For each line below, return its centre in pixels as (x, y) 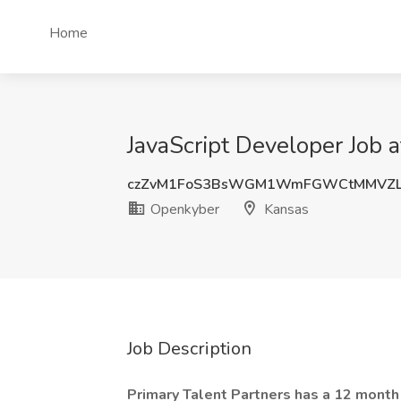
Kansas (285, 209)
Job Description (189, 349)
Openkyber (183, 209)
